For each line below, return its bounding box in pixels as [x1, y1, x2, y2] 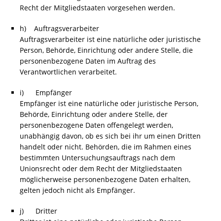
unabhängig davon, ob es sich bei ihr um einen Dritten [20, 131, 201, 141]
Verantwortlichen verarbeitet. [20, 67, 117, 76]
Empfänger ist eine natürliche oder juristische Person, [20, 99, 198, 108]
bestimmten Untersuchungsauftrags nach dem [20, 153, 175, 162]
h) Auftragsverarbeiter [20, 24, 99, 33]
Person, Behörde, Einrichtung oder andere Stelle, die [20, 45, 193, 55]
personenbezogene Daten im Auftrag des [20, 56, 156, 66]
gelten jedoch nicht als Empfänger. [20, 185, 135, 195]
